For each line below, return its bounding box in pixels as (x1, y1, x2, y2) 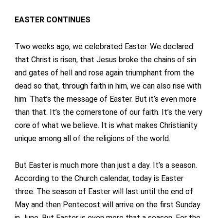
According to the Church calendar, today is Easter (15, 174, 183, 183)
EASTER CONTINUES (15, 15, 91, 25)
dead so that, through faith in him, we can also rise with (15, 81, 201, 91)
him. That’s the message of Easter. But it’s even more (15, 94, 197, 104)
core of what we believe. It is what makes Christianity (15, 121, 198, 130)
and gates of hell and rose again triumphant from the (15, 68, 194, 78)
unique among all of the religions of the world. (15, 134, 170, 144)
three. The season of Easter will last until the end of (15, 187, 193, 197)
